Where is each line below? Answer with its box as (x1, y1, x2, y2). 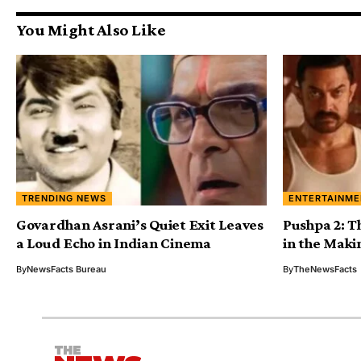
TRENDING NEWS (22, 192, 107, 204)
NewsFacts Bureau (27, 263, 106, 275)
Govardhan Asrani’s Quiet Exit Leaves (16, 215, 263, 233)
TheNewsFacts (293, 263, 357, 275)
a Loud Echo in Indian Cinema (16, 234, 211, 251)
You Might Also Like (16, 20, 166, 40)
